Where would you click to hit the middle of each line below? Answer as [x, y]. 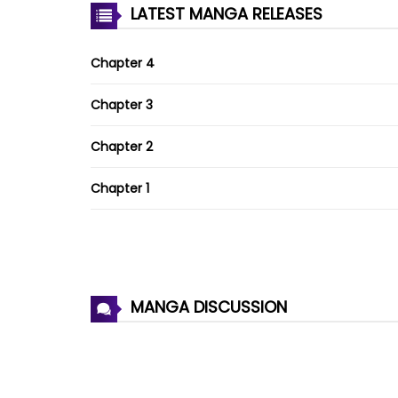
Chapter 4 [123, 63]
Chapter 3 [122, 104]
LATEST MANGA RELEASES [224, 13]
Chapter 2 [122, 146]
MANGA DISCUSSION [207, 306]
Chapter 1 [120, 188]
